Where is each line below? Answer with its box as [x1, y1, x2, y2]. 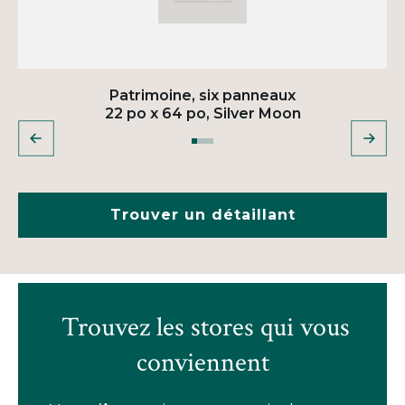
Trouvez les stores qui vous [55, 309, 350, 345]
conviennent [136, 344, 269, 381]
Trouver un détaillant [109, 205, 296, 223]
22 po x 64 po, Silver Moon [104, 104, 301, 122]
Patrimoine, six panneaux [109, 86, 296, 104]
